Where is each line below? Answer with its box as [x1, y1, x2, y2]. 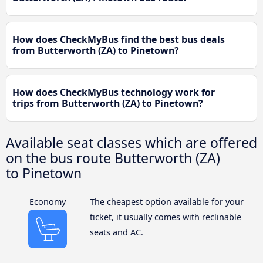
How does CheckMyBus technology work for [12, 86, 215, 99]
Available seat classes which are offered [6, 133, 257, 153]
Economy [29, 196, 66, 208]
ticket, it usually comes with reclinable [89, 211, 241, 223]
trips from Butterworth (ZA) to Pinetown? [12, 97, 203, 110]
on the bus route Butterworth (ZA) [6, 149, 220, 168]
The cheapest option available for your [89, 196, 244, 208]
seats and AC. [89, 227, 143, 238]
